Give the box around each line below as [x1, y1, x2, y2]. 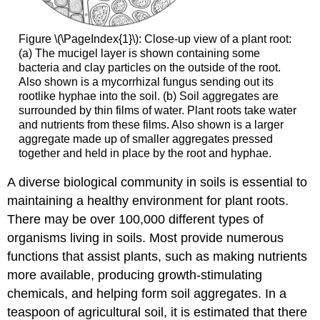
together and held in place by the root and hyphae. [18, 146, 271, 159]
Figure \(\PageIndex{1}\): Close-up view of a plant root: [18, 32, 291, 45]
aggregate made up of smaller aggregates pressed [18, 132, 273, 145]
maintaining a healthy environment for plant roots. [7, 194, 289, 209]
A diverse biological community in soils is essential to [7, 175, 308, 190]
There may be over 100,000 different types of [7, 212, 264, 227]
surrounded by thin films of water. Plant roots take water [18, 104, 296, 116]
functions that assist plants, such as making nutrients [7, 249, 308, 264]
